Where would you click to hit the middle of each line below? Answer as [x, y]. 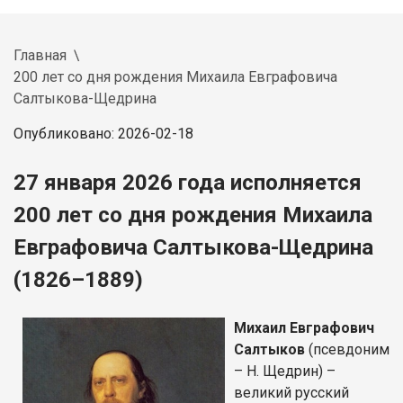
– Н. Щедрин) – [285, 371]
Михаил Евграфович [304, 327]
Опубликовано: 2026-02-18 [103, 133]
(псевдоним [347, 349]
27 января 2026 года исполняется [188, 182]
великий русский [291, 392]
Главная [40, 55]
